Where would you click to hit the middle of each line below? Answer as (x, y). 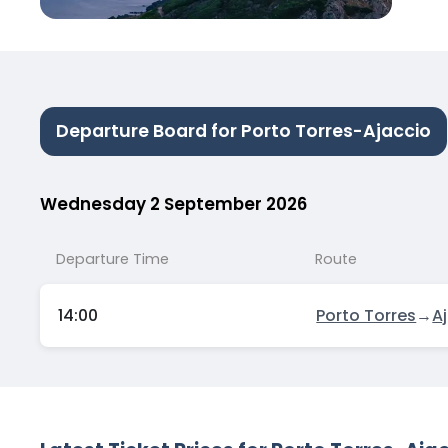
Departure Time (112, 258)
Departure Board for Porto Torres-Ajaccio (243, 131)
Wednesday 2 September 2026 (173, 203)
